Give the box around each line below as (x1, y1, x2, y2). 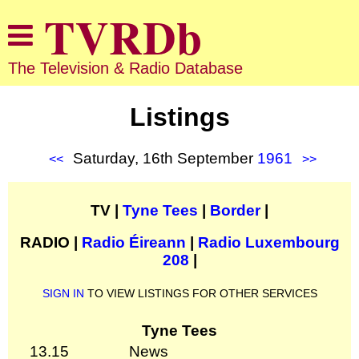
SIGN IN (42, 286, 84, 300)
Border (210, 201, 260, 219)
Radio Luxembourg (197, 233, 340, 251)
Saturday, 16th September (73, 149, 257, 167)
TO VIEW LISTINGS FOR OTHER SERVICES (83, 286, 317, 300)
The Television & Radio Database (8, 59, 243, 77)
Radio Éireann (81, 233, 186, 251)
